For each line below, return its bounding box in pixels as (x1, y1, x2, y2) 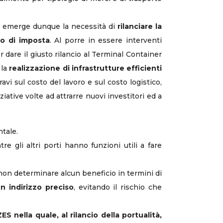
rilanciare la (117, 22, 162, 31)
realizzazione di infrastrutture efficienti (9, 64, 162, 73)
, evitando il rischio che (73, 183, 162, 192)
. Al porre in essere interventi (49, 36, 162, 45)
